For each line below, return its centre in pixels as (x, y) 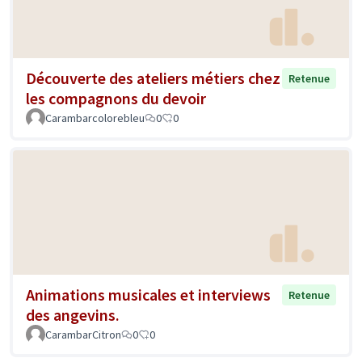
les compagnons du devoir (116, 99)
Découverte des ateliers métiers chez (153, 78)
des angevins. (73, 314)
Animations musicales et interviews (148, 294)
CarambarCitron (83, 334)
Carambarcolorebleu (95, 118)
